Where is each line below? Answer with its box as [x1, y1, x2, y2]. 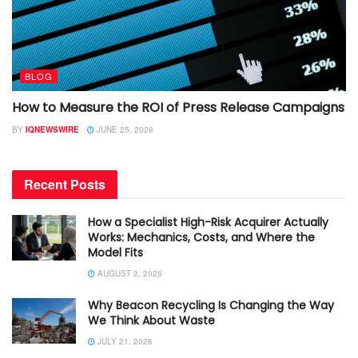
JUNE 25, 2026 [94, 123, 153, 135]
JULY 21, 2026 [95, 335, 153, 347]
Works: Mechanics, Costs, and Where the [88, 229, 315, 245]
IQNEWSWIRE [26, 123, 79, 135]
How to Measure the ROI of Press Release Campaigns [12, 97, 344, 117]
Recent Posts [24, 174, 105, 193]
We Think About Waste [88, 312, 215, 328]
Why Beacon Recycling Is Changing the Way [88, 296, 334, 313]
